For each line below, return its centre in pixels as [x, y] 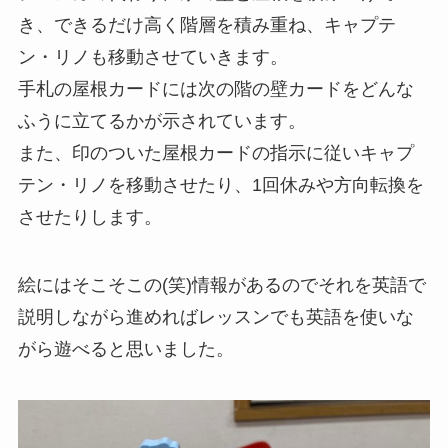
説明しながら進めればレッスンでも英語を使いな [215, 316]
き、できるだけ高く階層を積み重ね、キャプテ [206, 24]
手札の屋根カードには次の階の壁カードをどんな [215, 88]
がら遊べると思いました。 [125, 348]
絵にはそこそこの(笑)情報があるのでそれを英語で [221, 284]
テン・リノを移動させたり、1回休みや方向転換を [220, 184]
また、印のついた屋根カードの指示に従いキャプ [215, 152]
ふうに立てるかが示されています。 [161, 120]
